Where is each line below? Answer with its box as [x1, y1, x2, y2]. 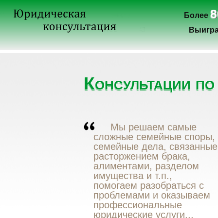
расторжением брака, [93, 151, 190, 162]
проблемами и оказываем [93, 190, 210, 200]
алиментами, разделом [93, 161, 199, 171]
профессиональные [93, 200, 182, 210]
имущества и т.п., [93, 170, 172, 181]
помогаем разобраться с [93, 180, 204, 191]
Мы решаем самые [110, 122, 197, 132]
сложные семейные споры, [93, 131, 215, 142]
